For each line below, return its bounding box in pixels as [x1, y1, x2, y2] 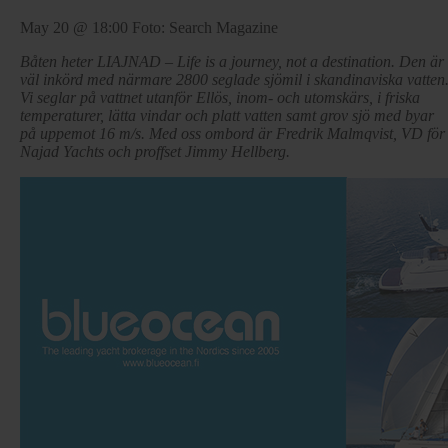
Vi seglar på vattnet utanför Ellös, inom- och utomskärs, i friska [20, 89, 420, 107]
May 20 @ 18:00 [20, 19, 128, 37]
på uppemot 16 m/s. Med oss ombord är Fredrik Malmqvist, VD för [20, 125, 445, 143]
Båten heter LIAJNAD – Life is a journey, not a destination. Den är [20, 53, 444, 71]
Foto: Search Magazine [132, 19, 278, 37]
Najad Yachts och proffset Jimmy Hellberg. [20, 143, 290, 161]
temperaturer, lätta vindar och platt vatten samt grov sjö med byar [20, 107, 434, 125]
